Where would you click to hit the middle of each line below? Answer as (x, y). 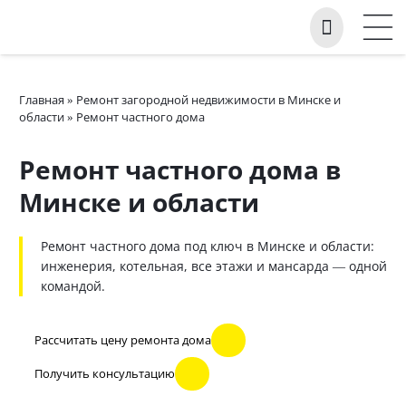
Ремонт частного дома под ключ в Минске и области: (208, 246)
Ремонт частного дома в (180, 169)
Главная (42, 100)
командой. (73, 286)
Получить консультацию (104, 374)
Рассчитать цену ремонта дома (122, 340)
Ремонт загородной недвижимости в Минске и (208, 100)
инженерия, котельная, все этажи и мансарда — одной (214, 266)
